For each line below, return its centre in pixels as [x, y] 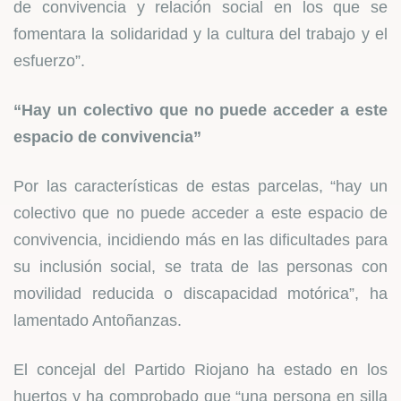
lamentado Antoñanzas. [98, 320]
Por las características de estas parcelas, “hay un [200, 186]
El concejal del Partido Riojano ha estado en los [200, 370]
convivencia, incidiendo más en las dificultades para [200, 240]
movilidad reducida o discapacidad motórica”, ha [200, 294]
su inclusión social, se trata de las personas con [200, 267]
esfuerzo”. [49, 61]
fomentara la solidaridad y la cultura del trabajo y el [200, 34]
